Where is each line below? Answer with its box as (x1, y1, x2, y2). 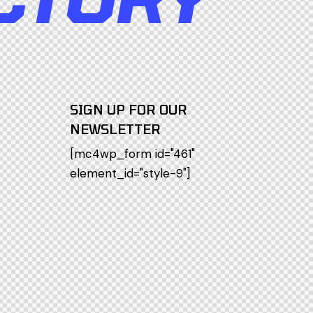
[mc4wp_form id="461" (69, 145, 195, 161)
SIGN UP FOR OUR (69, 101, 187, 117)
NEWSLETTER (69, 120, 161, 137)
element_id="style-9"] (69, 165, 190, 181)
